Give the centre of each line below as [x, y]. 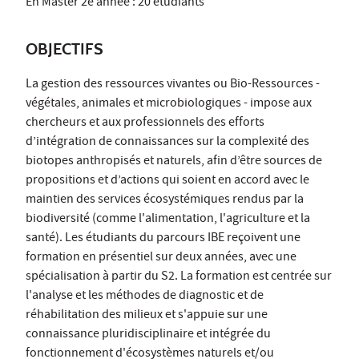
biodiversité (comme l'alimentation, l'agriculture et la [168, 219]
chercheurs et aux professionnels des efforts [145, 123]
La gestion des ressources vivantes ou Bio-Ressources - [173, 85]
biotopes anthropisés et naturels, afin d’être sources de [174, 161]
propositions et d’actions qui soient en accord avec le [167, 181]
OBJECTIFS [65, 48]
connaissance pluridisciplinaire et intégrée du [148, 335]
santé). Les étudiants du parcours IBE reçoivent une [163, 238]
